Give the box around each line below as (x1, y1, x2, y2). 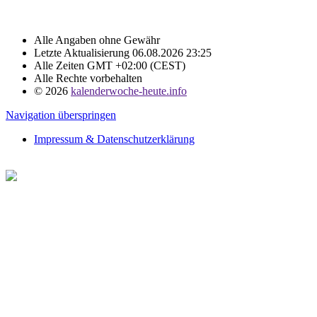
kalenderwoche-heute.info (71, 84, 187, 97)
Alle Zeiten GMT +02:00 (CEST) (34, 59, 185, 71)
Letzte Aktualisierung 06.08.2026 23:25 (34, 46, 212, 59)
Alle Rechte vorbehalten (34, 71, 142, 84)
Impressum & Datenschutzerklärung (34, 132, 195, 145)
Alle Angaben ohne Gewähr (34, 33, 160, 46)
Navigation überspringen (6, 108, 116, 121)
